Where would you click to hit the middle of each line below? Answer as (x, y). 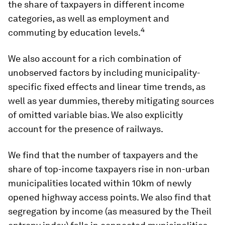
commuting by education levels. (74, 32)
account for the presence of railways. (86, 129)
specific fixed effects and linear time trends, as (107, 86)
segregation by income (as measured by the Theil (110, 211)
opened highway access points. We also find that (109, 197)
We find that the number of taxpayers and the (103, 155)
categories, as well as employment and (89, 18)
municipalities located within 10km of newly (100, 183)
